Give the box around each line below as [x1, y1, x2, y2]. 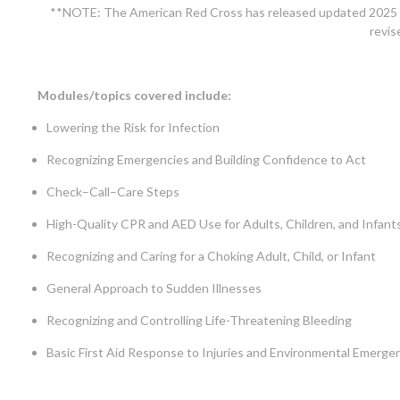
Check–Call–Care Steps [46, 184, 179, 200]
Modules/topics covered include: [37, 87, 231, 104]
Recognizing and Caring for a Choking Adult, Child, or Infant [46, 248, 376, 264]
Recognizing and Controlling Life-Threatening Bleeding [46, 312, 352, 329]
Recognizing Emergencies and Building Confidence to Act [46, 152, 366, 168]
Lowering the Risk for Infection [46, 120, 220, 136]
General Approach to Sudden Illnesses [46, 280, 262, 296]
